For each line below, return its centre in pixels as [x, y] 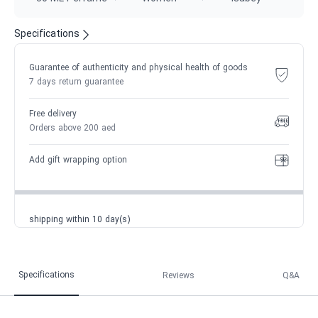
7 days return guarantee [76, 82]
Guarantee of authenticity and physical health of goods [138, 68]
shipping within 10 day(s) [79, 220]
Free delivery [53, 114]
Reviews [179, 276]
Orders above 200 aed [72, 128]
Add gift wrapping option [78, 160]
